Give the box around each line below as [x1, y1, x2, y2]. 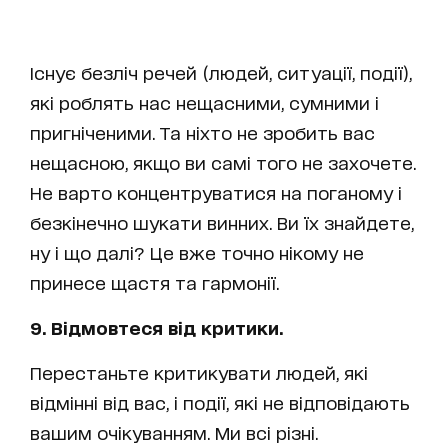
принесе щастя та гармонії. [30, 271, 279, 292]
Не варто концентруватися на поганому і [30, 181, 402, 202]
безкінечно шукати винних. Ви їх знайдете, [30, 211, 414, 232]
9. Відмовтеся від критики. [30, 316, 283, 337]
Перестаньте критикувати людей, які [30, 361, 368, 382]
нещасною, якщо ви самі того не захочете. [30, 151, 416, 172]
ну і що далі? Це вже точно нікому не [30, 241, 364, 262]
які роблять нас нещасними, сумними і [30, 91, 379, 112]
